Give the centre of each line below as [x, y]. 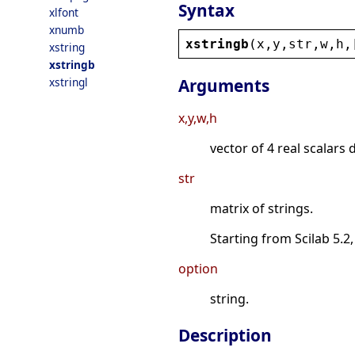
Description [225, 336]
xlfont [64, 12]
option [198, 269]
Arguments [224, 86]
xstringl [69, 82]
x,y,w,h [198, 118]
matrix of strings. [261, 209]
